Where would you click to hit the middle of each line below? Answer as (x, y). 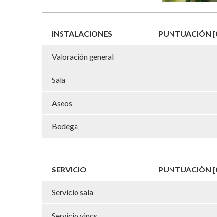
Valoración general (83, 56)
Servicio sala (72, 192)
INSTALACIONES (82, 33)
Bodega (65, 126)
